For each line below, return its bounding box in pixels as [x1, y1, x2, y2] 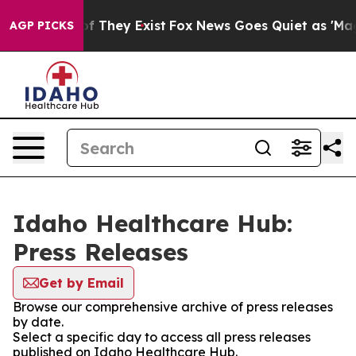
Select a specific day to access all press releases [13, 329, 311, 345]
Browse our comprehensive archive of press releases [13, 299, 333, 315]
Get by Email [39, 275, 124, 291]
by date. [13, 314, 64, 330]
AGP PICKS [10, 18, 74, 33]
